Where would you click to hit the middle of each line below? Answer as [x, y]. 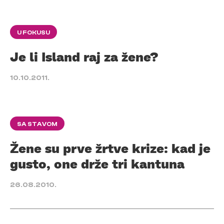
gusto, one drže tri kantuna [97, 163]
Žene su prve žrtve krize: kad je [110, 148]
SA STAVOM [37, 124]
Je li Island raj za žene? [84, 56]
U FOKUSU [33, 32]
